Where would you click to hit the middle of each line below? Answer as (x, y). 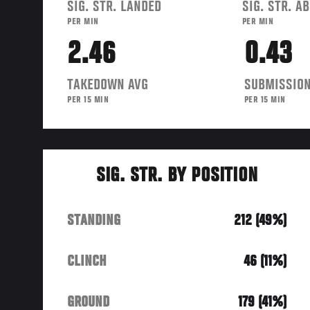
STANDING (94, 220)
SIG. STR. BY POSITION (176, 176)
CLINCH (87, 261)
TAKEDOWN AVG (108, 85)
